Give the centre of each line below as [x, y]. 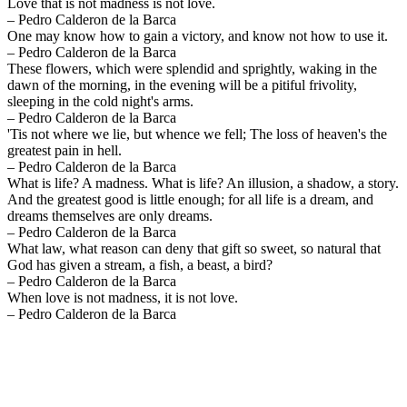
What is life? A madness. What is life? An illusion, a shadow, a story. [203, 183]
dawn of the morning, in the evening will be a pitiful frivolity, [182, 84]
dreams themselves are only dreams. [110, 215]
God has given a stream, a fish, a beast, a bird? [140, 264]
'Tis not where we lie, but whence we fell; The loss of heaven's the [197, 134]
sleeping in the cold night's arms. [100, 101]
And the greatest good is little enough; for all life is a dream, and [190, 199]
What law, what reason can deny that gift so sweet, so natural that [194, 248]
